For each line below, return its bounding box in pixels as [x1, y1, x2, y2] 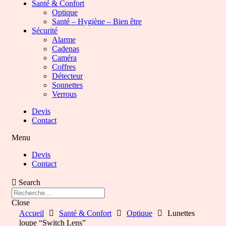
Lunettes [167, 209, 195, 217]
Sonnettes [52, 81, 83, 89]
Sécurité [32, 26, 58, 35]
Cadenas [52, 44, 79, 53]
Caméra [52, 53, 77, 62]
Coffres [52, 63, 76, 71]
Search [19, 178, 40, 187]
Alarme [52, 35, 76, 44]
